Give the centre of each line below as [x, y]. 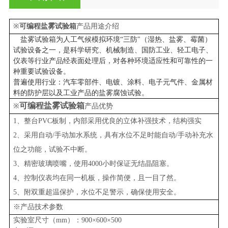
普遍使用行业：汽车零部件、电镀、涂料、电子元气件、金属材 [113, 82]
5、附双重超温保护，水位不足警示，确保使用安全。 [97, 192]
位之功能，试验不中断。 [52, 149]
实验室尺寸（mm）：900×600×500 [67, 220]
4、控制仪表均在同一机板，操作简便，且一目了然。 [101, 178]
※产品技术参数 [38, 207]
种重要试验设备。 [50, 71]
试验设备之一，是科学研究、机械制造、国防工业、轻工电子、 [113, 50]
